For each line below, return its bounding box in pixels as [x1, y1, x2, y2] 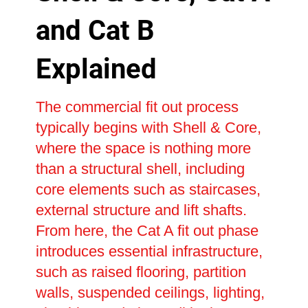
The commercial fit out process [35, 98, 239, 116]
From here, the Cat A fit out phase [35, 222, 258, 240]
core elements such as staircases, [35, 181, 261, 199]
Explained [35, 53, 157, 86]
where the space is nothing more [35, 140, 251, 157]
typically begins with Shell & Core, [35, 119, 261, 137]
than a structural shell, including [35, 160, 245, 178]
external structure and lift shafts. [35, 201, 247, 219]
